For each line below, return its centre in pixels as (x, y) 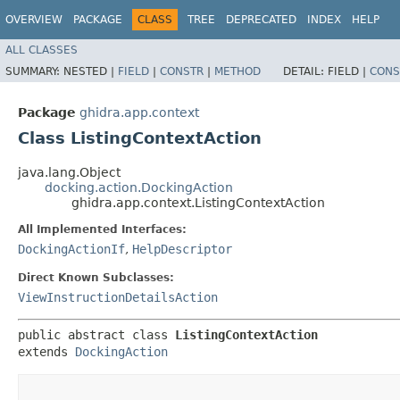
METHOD (237, 71)
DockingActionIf (71, 249)
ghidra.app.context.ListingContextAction (198, 202)
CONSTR (182, 71)
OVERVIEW (34, 20)
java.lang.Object (69, 172)
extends (46, 351)
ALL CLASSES (42, 50)
